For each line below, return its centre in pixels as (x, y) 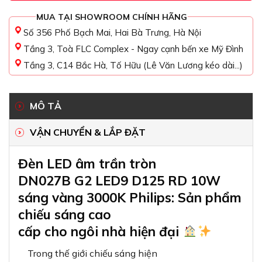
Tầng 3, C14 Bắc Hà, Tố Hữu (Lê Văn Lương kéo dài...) (133, 65)
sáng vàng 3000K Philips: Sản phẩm (130, 198)
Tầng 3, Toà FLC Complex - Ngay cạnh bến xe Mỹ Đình (133, 49)
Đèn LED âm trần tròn (87, 164)
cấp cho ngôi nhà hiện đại (100, 232)
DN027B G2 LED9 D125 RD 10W (119, 181)
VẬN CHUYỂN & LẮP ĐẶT (88, 132)
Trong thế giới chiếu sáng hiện (88, 254)
